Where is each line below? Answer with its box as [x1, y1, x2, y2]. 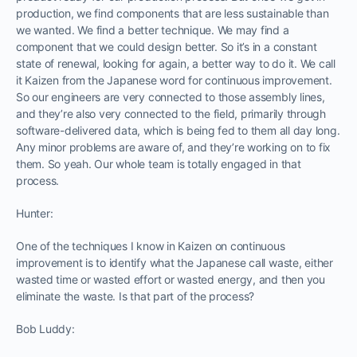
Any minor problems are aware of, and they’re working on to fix [16, 139, 331, 154]
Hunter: [16, 206, 53, 220]
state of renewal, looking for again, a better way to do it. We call [16, 56, 335, 70]
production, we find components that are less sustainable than [16, 6, 329, 20]
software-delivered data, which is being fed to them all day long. [16, 123, 340, 137]
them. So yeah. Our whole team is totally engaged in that [16, 156, 301, 171]
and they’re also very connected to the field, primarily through [16, 106, 326, 120]
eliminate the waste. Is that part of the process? [16, 288, 255, 303]
